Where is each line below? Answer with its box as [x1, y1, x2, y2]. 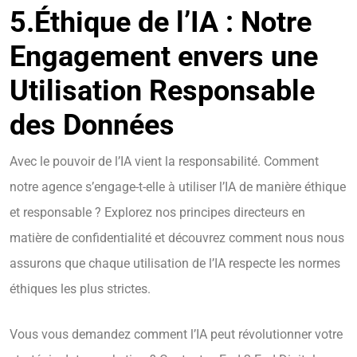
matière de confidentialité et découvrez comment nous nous [10, 230, 344, 246]
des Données [10, 108, 175, 143]
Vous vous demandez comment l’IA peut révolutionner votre [10, 327, 343, 343]
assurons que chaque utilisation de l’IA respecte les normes [10, 256, 340, 272]
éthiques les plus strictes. [10, 281, 151, 297]
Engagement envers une [10, 40, 318, 74]
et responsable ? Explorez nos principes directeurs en [10, 205, 305, 221]
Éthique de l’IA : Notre [34, 6, 312, 40]
